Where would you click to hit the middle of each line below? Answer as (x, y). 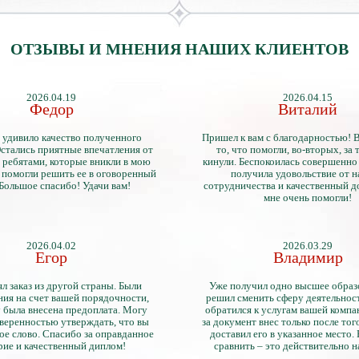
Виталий (308, 109)
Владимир (308, 257)
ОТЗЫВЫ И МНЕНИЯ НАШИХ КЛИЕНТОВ (179, 49)
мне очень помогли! (308, 198)
